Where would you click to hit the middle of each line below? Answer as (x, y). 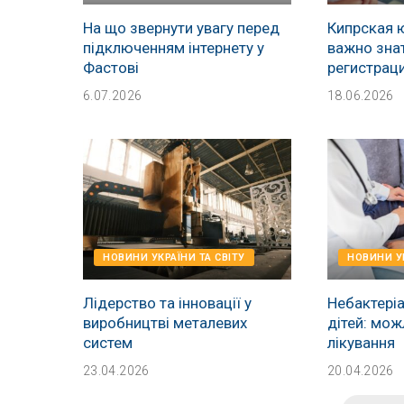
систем (108, 343)
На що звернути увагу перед (181, 28)
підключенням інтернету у (174, 47)
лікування (362, 343)
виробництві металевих (165, 323)
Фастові (111, 67)
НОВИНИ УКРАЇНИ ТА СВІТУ (174, 258)
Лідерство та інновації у (167, 303)
